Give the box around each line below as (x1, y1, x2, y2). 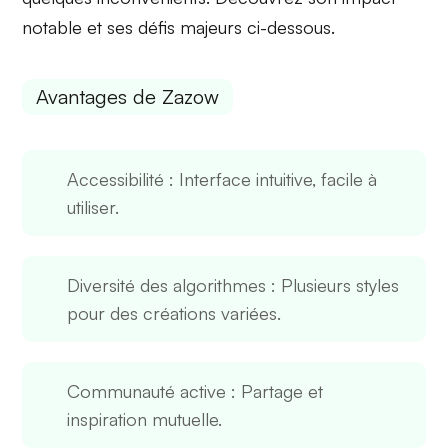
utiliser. (67, 196, 120, 219)
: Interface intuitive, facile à (164, 168, 378, 191)
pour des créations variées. (67, 302, 282, 325)
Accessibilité (67, 168, 165, 191)
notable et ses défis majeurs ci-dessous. (22, 16, 336, 39)
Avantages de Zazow (36, 84, 220, 110)
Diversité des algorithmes (67, 274, 267, 297)
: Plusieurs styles (266, 274, 400, 297)
